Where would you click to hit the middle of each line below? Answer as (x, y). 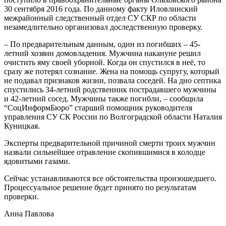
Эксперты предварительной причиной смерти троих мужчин (110, 143)
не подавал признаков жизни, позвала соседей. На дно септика (112, 80)
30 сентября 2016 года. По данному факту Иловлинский (101, 9)
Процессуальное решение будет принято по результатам (100, 187)
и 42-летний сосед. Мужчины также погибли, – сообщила (104, 98)
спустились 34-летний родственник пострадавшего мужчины (110, 89)
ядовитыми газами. (37, 161)
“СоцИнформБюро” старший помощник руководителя (98, 107)
